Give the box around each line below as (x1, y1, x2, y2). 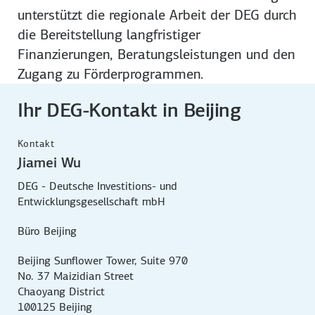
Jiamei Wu (18, 153, 82, 172)
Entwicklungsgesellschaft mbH (18, 193, 166, 209)
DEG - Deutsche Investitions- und (18, 178, 178, 193)
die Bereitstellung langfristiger (18, 25, 201, 44)
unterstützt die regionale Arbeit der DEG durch (18, 5, 297, 24)
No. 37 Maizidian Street (18, 268, 134, 283)
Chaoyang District (18, 283, 105, 299)
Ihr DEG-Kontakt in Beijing (18, 97, 241, 122)
